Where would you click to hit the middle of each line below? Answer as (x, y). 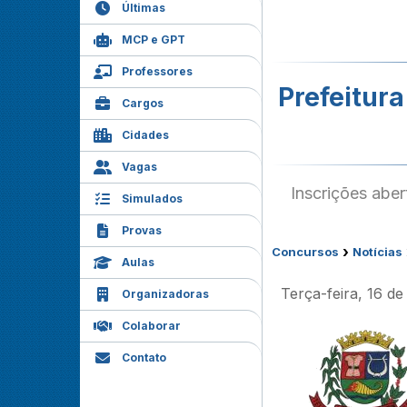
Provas (142, 230)
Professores (157, 71)
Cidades (145, 135)
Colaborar (151, 326)
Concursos (305, 252)
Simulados (152, 199)
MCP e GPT (154, 40)
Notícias (377, 252)
